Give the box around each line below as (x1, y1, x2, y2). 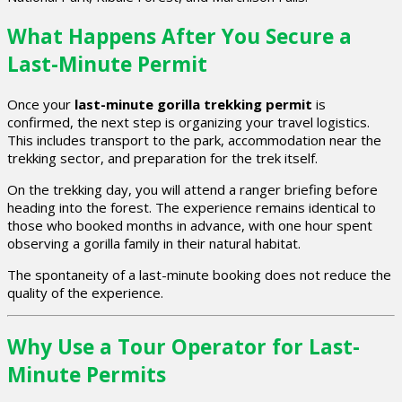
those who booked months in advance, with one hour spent (7, 215, 372, 234)
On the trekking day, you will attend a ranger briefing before (7, 179, 378, 198)
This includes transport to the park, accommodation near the (7, 130, 381, 149)
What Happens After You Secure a (7, 22, 352, 50)
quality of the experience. (7, 283, 163, 301)
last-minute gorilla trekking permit (74, 94, 312, 113)
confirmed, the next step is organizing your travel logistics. (7, 112, 370, 131)
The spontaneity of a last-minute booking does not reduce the (7, 265, 391, 284)
